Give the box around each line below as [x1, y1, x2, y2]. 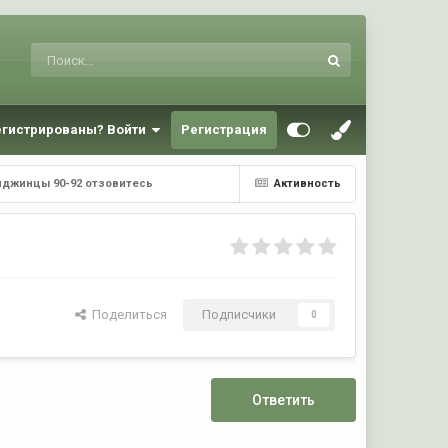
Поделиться [85, 307, 167, 323]
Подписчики [201, 307, 276, 323]
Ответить [251, 392, 315, 409]
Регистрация [180, 122, 267, 137]
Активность [273, 177, 341, 190]
